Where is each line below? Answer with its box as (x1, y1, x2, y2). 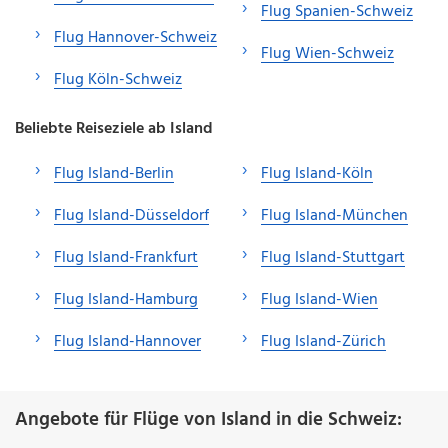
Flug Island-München (261, 202, 408, 229)
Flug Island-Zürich (261, 328, 386, 355)
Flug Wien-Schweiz (261, 40, 394, 67)
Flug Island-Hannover (54, 328, 201, 355)
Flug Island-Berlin (54, 160, 174, 187)
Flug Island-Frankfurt (54, 244, 198, 271)
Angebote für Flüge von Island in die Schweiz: (15, 404, 402, 435)
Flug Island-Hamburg (54, 286, 198, 313)
